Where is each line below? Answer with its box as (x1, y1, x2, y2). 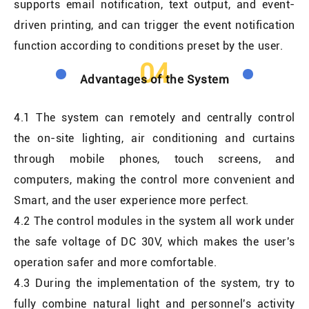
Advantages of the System (79, 72, 230, 86)
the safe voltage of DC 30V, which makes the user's (14, 235, 295, 248)
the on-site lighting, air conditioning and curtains (14, 131, 295, 145)
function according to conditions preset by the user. (14, 39, 283, 52)
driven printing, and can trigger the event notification (14, 18, 295, 32)
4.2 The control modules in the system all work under (14, 214, 295, 228)
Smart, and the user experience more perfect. (14, 193, 249, 207)
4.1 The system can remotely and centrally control (14, 110, 295, 124)
